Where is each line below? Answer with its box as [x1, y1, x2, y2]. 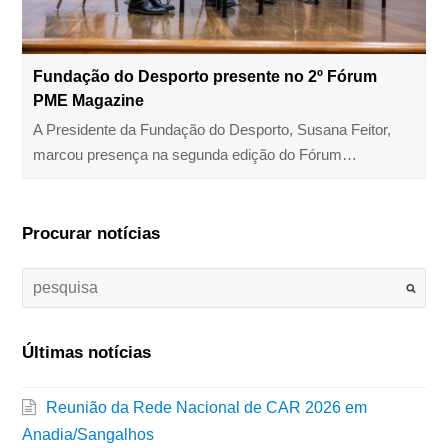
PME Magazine [33, 92, 145, 110]
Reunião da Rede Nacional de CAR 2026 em [46, 399, 368, 417]
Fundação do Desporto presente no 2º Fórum [33, 68, 378, 86]
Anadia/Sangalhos [22, 426, 155, 444]
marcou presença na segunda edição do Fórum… [33, 147, 358, 164]
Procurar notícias [22, 223, 161, 244]
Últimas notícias [22, 342, 152, 363]
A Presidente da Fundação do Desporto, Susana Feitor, [33, 122, 392, 139]
